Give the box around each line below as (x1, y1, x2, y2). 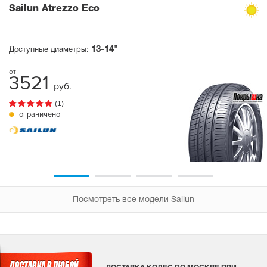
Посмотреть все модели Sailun (73, 195, 194, 204)
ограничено (17, 110, 60, 119)
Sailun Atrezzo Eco (9, 5, 100, 13)
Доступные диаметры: (9, 46, 91, 54)
